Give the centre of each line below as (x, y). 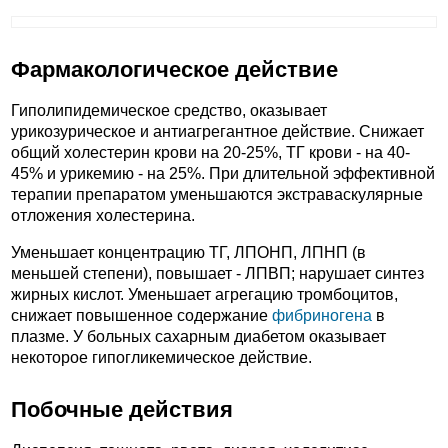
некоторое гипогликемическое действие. (161, 357)
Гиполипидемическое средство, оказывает (169, 111)
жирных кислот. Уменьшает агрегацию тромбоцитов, (204, 294)
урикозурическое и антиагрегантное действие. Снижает (217, 132)
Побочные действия (122, 410)
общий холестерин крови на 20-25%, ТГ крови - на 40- (210, 153)
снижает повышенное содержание (141, 315)
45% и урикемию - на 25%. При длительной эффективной (223, 174)
